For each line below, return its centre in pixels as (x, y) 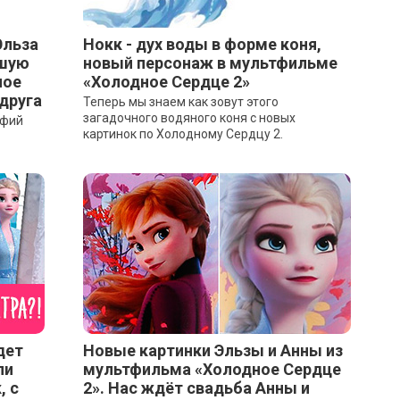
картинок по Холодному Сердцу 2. (183, 134)
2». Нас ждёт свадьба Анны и (196, 388)
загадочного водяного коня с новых (189, 118)
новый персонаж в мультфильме (210, 63)
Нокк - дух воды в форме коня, (202, 44)
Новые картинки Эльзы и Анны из (212, 350)
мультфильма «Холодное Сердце (212, 369)
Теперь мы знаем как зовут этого (180, 102)
